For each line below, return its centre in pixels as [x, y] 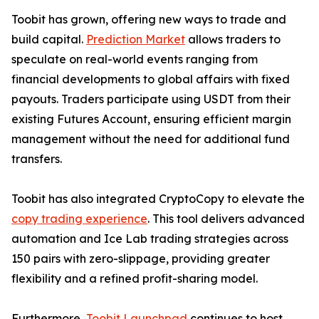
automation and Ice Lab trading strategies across [150, 239]
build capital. [49, 39]
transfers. [37, 159]
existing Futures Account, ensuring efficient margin [151, 119]
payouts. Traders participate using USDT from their [151, 99]
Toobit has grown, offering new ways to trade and [149, 19]
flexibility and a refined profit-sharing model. [135, 278]
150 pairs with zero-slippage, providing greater [141, 258]
